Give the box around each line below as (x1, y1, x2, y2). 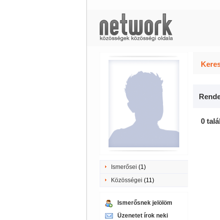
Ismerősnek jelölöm (117, 199, 172, 206)
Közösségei (110, 177, 142, 184)
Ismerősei (110, 164, 137, 170)
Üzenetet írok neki (117, 212, 168, 219)
